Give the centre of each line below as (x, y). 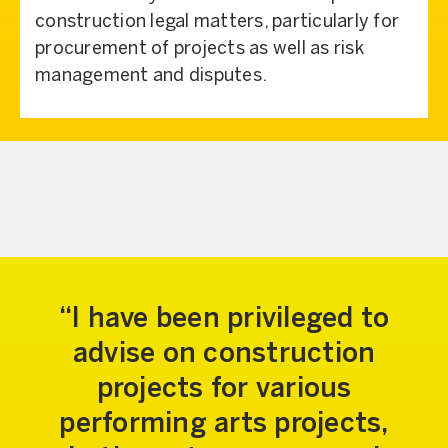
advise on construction (224, 354)
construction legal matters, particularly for (217, 22)
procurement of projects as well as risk (199, 49)
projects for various (224, 389)
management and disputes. (151, 76)
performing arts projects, (224, 424)
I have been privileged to (231, 319)
